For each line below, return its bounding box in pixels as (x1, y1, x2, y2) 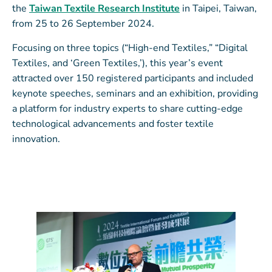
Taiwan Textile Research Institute (29, 2, 180, 16)
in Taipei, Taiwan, (180, 2, 257, 16)
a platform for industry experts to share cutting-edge (12, 101, 243, 115)
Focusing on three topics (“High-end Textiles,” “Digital (12, 41, 248, 55)
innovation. (12, 132, 63, 146)
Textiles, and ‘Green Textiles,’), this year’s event (12, 56, 223, 70)
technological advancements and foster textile (12, 117, 214, 131)
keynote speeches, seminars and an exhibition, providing (12, 86, 258, 100)
